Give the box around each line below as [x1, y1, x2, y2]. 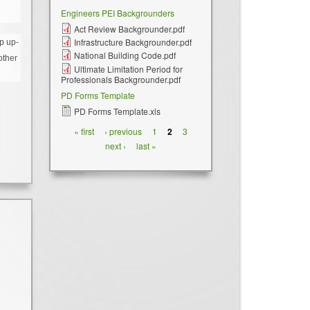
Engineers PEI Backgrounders [61, 6, 174, 19]
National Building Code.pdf [74, 49, 176, 62]
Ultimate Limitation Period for [74, 62, 183, 75]
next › [104, 139, 126, 152]
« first [73, 125, 94, 137]
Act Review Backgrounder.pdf [74, 23, 185, 35]
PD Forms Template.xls [74, 105, 161, 118]
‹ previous [104, 125, 142, 137]
